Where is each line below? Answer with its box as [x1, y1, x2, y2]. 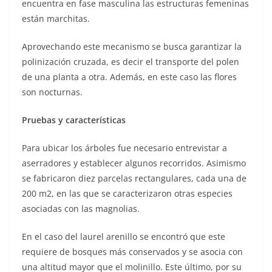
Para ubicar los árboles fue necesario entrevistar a [22, 141, 227, 154]
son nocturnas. [22, 86, 83, 98]
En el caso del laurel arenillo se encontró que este [22, 230, 225, 242]
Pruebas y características [22, 114, 126, 126]
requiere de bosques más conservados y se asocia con [22, 245, 243, 257]
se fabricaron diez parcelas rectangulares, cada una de [22, 172, 246, 184]
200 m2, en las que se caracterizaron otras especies [22, 187, 233, 199]
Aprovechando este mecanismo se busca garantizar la [22, 40, 242, 52]
